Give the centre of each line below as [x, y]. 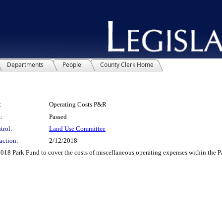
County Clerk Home [127, 64]
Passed [58, 116]
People [72, 64]
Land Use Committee [77, 128]
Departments [25, 64]
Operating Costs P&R [78, 104]
